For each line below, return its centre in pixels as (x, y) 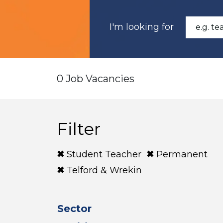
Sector (74, 209)
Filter (79, 129)
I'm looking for (142, 27)
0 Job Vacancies (96, 79)
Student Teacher (104, 154)
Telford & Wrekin (104, 170)
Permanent (182, 154)
